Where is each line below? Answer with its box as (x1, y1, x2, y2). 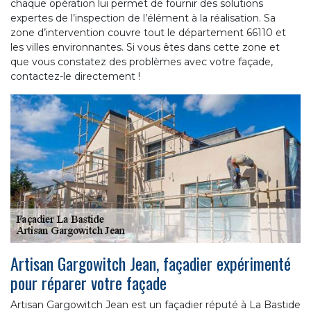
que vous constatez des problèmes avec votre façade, (10, 56, 273, 69)
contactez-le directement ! (10, 70, 140, 83)
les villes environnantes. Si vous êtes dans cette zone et (10, 41, 280, 54)
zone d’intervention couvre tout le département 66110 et (10, 26, 286, 40)
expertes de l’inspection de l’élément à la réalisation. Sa (10, 12, 276, 25)
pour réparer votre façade (10, 270, 167, 296)
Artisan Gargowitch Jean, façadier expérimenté (10, 251, 291, 276)
